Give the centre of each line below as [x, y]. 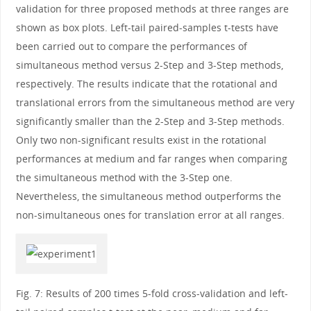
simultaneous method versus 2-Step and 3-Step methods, [149, 65]
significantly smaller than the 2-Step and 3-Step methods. [150, 121]
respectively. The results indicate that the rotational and [146, 83]
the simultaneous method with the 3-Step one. [124, 177]
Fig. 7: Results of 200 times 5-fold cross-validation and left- [152, 293]
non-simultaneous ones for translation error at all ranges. [150, 215]
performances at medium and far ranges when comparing [151, 158]
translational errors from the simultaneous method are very [155, 102]
